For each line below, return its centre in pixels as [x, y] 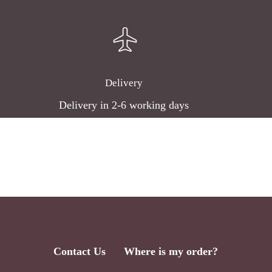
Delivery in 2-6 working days [124, 105]
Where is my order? [171, 251]
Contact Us [80, 251]
